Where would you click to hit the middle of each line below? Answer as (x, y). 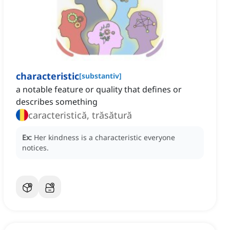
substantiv (100, 76)
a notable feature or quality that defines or (99, 90)
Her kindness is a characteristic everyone (104, 138)
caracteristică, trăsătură (80, 115)
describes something (57, 102)
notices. (35, 148)
